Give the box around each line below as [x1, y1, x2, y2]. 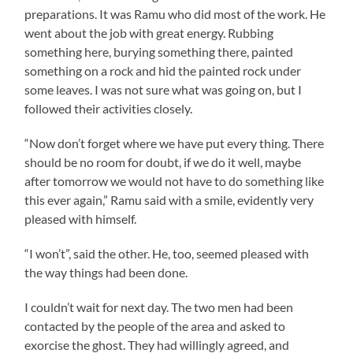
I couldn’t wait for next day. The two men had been [24, 299, 294, 314]
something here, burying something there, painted [24, 43, 294, 59]
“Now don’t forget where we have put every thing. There [24, 135, 325, 150]
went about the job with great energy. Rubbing [24, 24, 274, 40]
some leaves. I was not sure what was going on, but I [24, 81, 303, 97]
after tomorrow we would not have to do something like [24, 173, 325, 188]
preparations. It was [24, 6, 135, 21]
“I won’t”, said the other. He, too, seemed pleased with [24, 245, 310, 261]
